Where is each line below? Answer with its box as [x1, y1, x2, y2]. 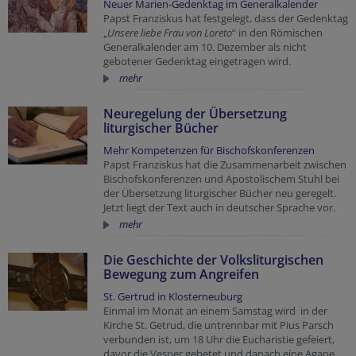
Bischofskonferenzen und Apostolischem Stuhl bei [103, 172, 339, 186]
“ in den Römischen [232, 25, 323, 40]
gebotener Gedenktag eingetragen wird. [103, 54, 291, 68]
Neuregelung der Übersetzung [103, 105, 287, 122]
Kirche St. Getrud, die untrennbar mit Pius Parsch [103, 318, 334, 332]
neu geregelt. [275, 186, 336, 200]
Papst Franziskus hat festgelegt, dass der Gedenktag [103, 11, 348, 25]
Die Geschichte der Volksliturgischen [103, 251, 323, 269]
